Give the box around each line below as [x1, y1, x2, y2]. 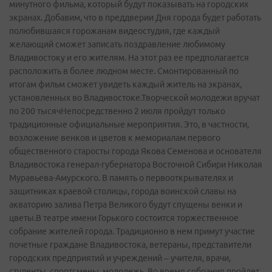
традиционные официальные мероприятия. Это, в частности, [9, 120, 249, 130]
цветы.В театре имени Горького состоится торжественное [9, 213, 239, 223]
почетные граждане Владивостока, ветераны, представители [9, 240, 251, 250]
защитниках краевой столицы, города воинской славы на [9, 186, 236, 197]
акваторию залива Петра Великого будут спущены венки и [9, 200, 242, 210]
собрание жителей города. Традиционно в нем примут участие [9, 226, 255, 237]
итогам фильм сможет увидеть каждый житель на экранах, [9, 80, 242, 90]
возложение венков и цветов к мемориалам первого [9, 133, 220, 143]
